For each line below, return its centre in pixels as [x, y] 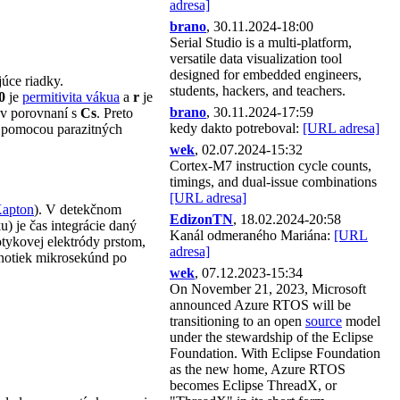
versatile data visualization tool [256, 58]
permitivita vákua [71, 97]
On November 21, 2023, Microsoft [268, 289]
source [324, 321]
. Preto [115, 113]
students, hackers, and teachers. [258, 91]
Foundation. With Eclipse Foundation [275, 353]
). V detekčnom [78, 209]
